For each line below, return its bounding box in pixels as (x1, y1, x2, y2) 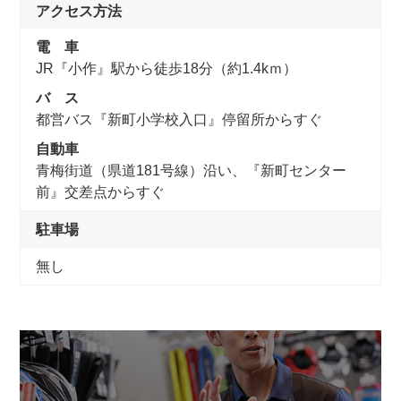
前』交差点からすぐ (36, 184, 166, 200)
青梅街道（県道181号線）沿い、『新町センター (36, 163, 347, 179)
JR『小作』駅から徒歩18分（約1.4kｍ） (36, 61, 298, 77)
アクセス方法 (36, 3, 123, 19)
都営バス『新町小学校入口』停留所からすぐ (36, 112, 323, 128)
